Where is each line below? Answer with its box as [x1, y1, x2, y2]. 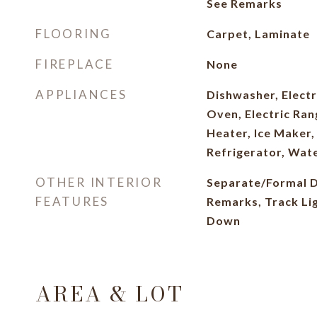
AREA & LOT [35, 278, 184, 310]
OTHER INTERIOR [35, 175, 163, 190]
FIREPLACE [35, 57, 114, 71]
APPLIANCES [35, 87, 127, 102]
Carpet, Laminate [206, 27, 310, 40]
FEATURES [35, 194, 109, 209]
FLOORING [35, 26, 112, 41]
